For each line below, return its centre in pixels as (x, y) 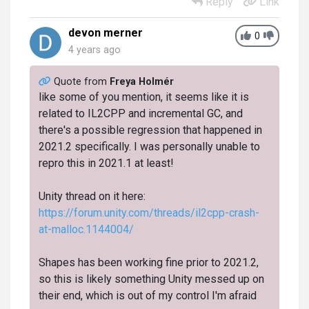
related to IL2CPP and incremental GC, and (140, 113)
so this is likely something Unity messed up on (151, 279)
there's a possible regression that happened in (150, 130)
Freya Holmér (141, 81)
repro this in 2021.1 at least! (106, 163)
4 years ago (94, 50)
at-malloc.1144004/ (86, 229)
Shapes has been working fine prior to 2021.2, (148, 262)
